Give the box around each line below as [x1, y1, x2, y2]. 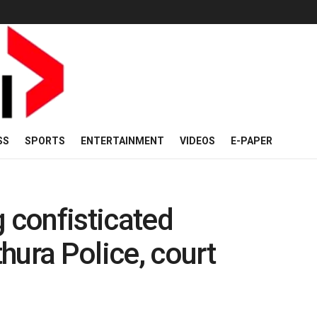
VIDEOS [180, 135, 215, 146]
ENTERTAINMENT [81, 135, 164, 146]
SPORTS [25, 135, 65, 146]
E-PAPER [231, 135, 272, 146]
